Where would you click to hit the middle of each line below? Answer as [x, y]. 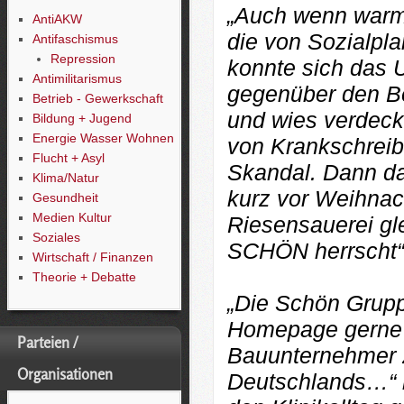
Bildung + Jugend [82, 118]
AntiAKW [57, 19]
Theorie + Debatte [84, 277]
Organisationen [65, 374]
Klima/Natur [65, 178]
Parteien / [47, 343]
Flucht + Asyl [68, 158]
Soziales [56, 237]
